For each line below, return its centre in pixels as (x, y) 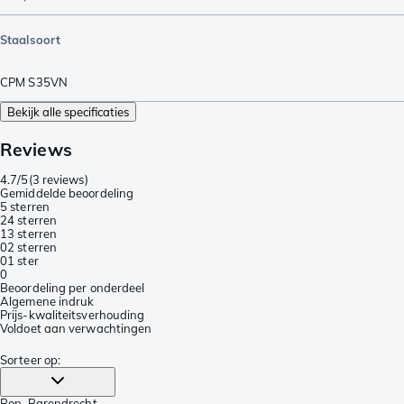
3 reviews (58, 179)
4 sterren (32, 220)
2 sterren (32, 247)
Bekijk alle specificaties (68, 111)
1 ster (23, 260)
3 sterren (32, 233)
